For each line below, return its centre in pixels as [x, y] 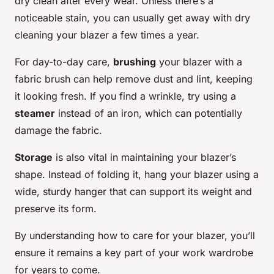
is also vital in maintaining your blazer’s [144, 157]
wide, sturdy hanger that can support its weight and [133, 192]
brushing [135, 62]
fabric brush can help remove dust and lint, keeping [134, 79]
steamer [35, 113]
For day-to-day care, [64, 62]
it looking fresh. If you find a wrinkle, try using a [125, 96]
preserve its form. [56, 209]
